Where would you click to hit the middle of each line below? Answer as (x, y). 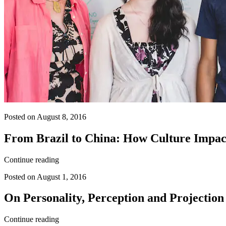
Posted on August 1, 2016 (45, 177)
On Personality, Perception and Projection (114, 198)
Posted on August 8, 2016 (45, 117)
